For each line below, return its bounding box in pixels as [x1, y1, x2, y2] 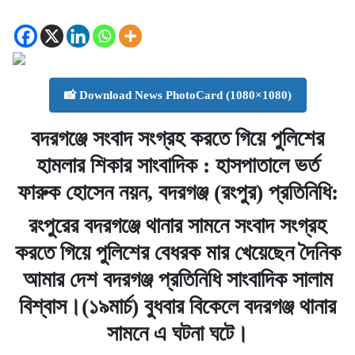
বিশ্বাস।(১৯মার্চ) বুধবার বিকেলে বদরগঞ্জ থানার [19, 293, 336, 319]
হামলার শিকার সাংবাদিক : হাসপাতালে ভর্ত [36, 152, 319, 177]
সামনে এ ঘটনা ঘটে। [106, 320, 249, 345]
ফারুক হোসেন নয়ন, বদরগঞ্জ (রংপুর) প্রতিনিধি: [17, 179, 338, 204]
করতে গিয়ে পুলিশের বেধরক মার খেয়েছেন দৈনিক [14, 239, 341, 265]
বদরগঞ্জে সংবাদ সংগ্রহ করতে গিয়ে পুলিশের [31, 125, 324, 151]
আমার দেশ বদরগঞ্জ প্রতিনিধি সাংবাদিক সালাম [22, 266, 333, 292]
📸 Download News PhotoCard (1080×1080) [63, 88, 292, 101]
